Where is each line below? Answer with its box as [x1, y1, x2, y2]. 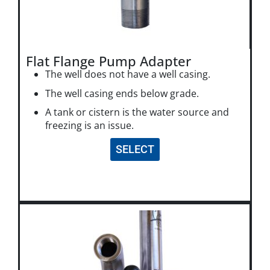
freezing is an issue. [45, 119, 134, 133]
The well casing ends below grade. [45, 86, 199, 100]
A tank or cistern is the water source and [45, 105, 229, 119]
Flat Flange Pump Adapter [26, 52, 191, 70]
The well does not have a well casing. [45, 67, 210, 81]
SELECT [116, 142, 154, 155]
